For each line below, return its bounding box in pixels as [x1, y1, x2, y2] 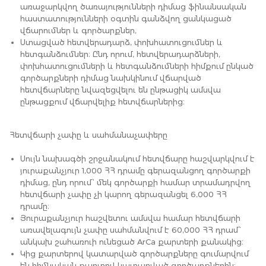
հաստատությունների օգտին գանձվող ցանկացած [20, 14, 232, 23]
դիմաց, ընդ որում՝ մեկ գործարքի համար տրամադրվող [20, 178, 251, 187]
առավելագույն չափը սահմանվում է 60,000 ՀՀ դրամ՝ [20, 225, 241, 235]
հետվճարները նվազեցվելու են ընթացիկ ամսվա [20, 85, 221, 94]
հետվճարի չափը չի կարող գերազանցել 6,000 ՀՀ [20, 189, 227, 199]
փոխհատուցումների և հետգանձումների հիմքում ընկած [20, 61, 254, 71]
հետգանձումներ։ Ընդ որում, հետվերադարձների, [20, 49, 220, 59]
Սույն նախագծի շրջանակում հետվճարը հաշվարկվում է [20, 154, 255, 163]
